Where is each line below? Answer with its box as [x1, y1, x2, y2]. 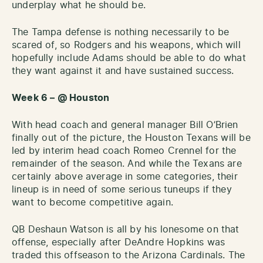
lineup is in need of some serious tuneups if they [12, 184, 232, 194]
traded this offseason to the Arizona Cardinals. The [12, 250, 245, 260]
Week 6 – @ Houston [12, 93, 110, 103]
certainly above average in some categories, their [12, 171, 238, 181]
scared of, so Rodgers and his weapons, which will [12, 40, 241, 50]
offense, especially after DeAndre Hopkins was [12, 237, 225, 247]
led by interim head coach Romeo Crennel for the [12, 146, 237, 156]
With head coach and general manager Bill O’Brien [12, 120, 238, 130]
